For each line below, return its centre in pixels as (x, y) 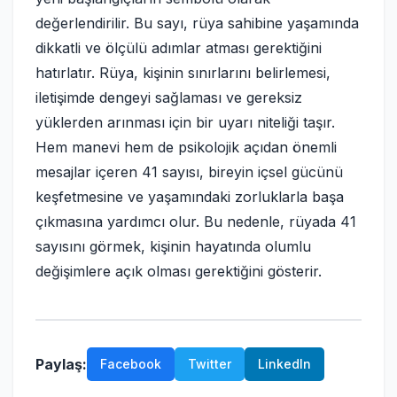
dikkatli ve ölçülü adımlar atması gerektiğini (179, 48)
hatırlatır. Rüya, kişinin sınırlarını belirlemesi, (183, 73)
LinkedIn (284, 364)
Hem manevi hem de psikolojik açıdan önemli (186, 147)
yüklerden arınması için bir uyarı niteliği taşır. (185, 122)
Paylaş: (61, 364)
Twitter (210, 364)
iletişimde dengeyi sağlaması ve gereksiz (169, 97)
